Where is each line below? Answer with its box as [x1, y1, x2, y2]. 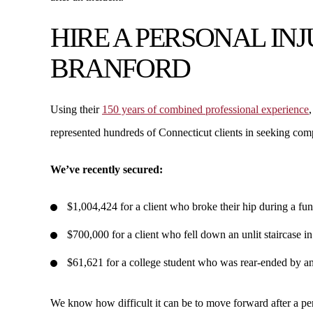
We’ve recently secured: [50, 163, 163, 175]
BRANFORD [50, 52, 190, 84]
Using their [50, 103, 102, 115]
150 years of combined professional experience [102, 103, 309, 115]
